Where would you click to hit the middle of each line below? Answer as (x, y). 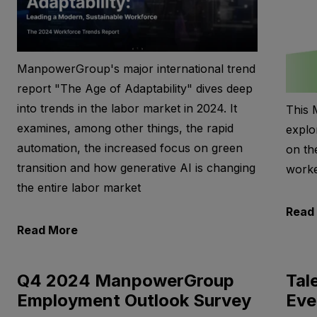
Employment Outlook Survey (134, 301)
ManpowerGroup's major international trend (136, 69)
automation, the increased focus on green (129, 148)
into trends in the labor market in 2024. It (127, 109)
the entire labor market (79, 188)
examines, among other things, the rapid (125, 128)
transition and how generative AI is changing (136, 168)
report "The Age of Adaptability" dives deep (134, 89)
